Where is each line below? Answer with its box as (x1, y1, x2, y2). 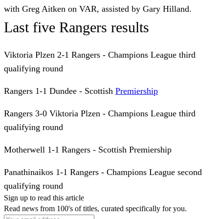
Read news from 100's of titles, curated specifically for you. (4, 204, 187, 213)
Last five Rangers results (4, 19, 149, 35)
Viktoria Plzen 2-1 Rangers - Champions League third (4, 49, 196, 60)
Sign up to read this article (4, 193, 84, 202)
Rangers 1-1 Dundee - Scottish (4, 86, 115, 96)
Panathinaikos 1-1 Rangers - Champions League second (4, 167, 202, 177)
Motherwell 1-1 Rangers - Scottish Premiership (4, 144, 172, 154)
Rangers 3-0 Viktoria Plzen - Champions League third (4, 108, 196, 118)
